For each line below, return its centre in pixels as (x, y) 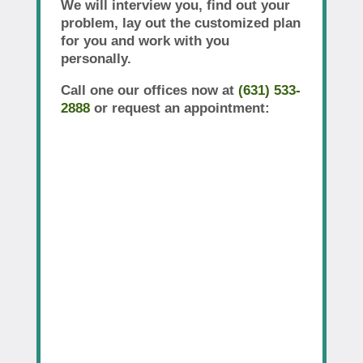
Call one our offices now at (149, 90)
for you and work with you (145, 41)
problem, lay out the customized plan (180, 23)
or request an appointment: (179, 108)
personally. (96, 58)
